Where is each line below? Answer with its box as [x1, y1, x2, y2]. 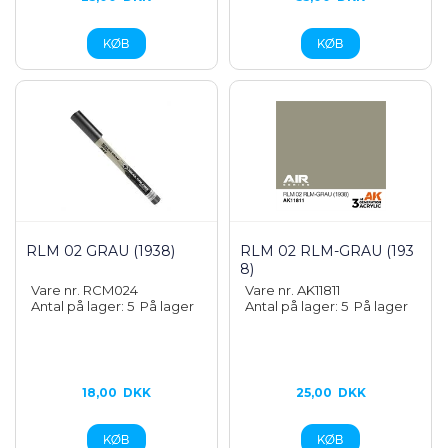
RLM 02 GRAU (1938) [26, 242, 175, 260]
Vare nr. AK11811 [245, 282, 341, 298]
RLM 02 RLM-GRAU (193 [240, 242, 415, 260]
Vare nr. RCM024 [31, 282, 138, 298]
